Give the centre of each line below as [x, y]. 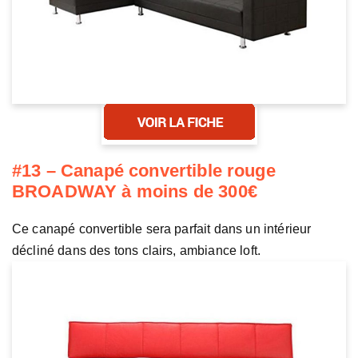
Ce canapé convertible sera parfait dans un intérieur [162, 229]
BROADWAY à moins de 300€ [135, 191]
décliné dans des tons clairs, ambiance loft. [137, 250]
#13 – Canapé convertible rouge [144, 170]
